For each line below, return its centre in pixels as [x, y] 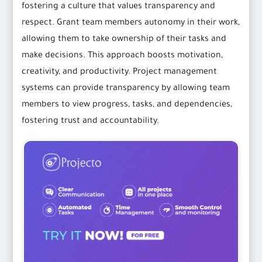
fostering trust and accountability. [91, 122]
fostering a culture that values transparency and [119, 7]
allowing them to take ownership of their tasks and [124, 40]
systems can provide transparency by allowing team [126, 89]
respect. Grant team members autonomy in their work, [131, 24]
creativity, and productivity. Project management [120, 73]
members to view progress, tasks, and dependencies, [127, 106]
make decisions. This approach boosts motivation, [123, 56]
